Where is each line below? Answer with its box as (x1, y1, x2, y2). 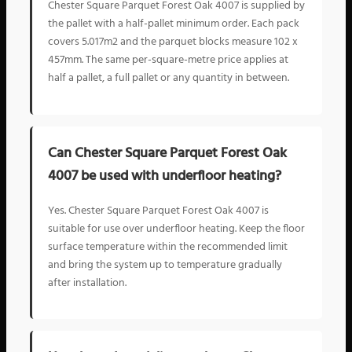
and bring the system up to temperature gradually (48, 255, 282, 274)
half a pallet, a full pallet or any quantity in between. (48, 69, 289, 88)
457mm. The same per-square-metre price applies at (48, 51, 288, 70)
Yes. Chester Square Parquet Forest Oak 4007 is (48, 201, 269, 220)
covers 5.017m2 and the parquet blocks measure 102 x (48, 33, 298, 52)
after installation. (48, 273, 126, 292)
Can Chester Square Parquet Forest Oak (48, 141, 287, 165)
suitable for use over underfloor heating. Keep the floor (48, 219, 305, 238)
